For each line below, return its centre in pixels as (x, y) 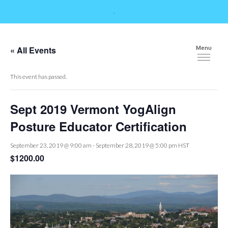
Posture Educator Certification (98, 126)
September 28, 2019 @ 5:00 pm (136, 145)
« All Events (33, 50)
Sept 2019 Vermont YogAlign (93, 109)
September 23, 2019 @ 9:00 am (51, 145)
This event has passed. (38, 77)
